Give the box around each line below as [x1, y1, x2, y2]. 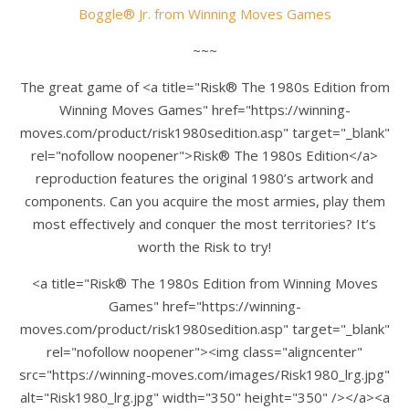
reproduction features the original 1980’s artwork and [36, 168, 373, 187]
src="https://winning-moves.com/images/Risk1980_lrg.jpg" [19, 364, 390, 383]
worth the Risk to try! [138, 236, 271, 256]
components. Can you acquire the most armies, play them [24, 191, 385, 210]
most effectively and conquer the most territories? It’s [33, 214, 376, 233]
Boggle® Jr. [78, 4, 151, 23]
